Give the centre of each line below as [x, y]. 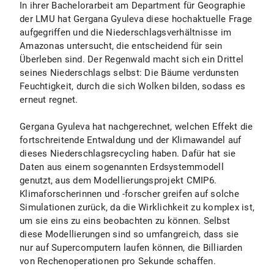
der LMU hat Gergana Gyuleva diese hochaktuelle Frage [136, 19]
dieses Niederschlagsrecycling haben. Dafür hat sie [128, 154]
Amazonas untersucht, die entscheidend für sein [121, 46]
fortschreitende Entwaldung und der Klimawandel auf [131, 140]
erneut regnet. [49, 100]
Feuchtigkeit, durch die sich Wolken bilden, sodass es [133, 86]
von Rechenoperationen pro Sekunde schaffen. [118, 261]
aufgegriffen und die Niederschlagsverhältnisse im [126, 32]
